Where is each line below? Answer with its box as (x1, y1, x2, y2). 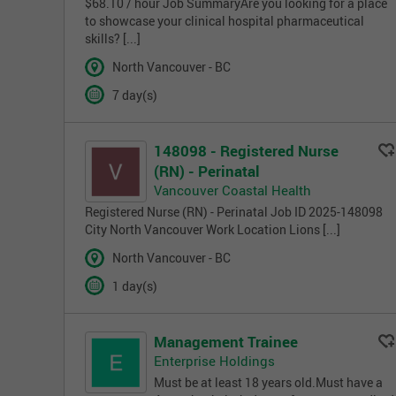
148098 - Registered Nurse (154, 141, 339, 162)
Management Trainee (154, 331, 298, 353)
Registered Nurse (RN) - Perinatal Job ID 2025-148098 (85, 204, 383, 221)
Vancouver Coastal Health (154, 181, 311, 200)
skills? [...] (85, 31, 141, 48)
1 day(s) (111, 278, 157, 294)
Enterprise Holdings (154, 352, 275, 370)
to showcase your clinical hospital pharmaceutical (85, 13, 364, 30)
